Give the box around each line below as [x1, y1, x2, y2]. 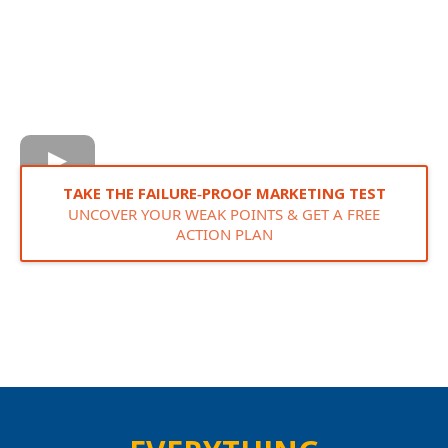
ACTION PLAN [175, 223, 273, 244]
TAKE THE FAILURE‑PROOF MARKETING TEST [62, 182, 386, 203]
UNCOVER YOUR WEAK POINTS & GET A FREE [68, 203, 380, 224]
